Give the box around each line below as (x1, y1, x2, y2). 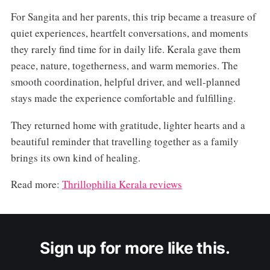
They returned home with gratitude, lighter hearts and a (10, 118, 245, 132)
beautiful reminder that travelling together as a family (10, 134, 239, 148)
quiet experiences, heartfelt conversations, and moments (10, 25, 248, 40)
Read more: (10, 177, 62, 192)
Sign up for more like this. (40, 237, 230, 257)
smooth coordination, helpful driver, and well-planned (10, 74, 240, 89)
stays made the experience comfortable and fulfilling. (10, 90, 236, 105)
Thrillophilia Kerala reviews (61, 177, 182, 192)
